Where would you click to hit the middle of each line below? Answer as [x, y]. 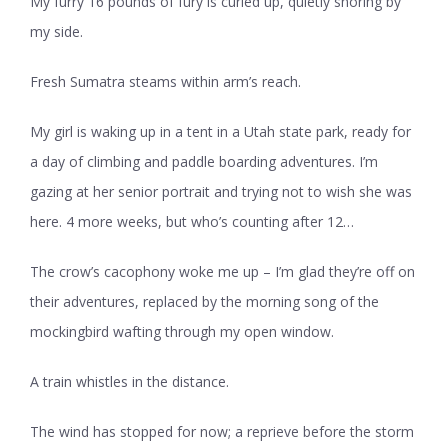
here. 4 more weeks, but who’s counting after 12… [192, 222]
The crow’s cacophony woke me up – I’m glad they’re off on [222, 272]
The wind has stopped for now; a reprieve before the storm [222, 432]
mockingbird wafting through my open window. [182, 332]
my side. [56, 32]
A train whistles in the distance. [129, 382]
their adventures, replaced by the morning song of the [204, 302]
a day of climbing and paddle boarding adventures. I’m [204, 162]
